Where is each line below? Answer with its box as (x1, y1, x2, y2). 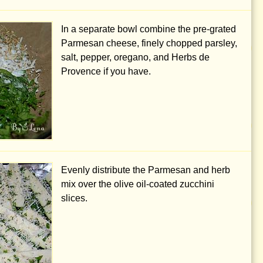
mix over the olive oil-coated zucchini (61, 179, 214, 189)
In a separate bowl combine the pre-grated (61, 24, 236, 34)
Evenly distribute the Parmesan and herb (61, 165, 230, 175)
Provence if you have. (61, 66, 151, 76)
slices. (61, 193, 87, 203)
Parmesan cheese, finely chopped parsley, (61, 38, 237, 48)
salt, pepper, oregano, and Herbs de (61, 52, 210, 62)
